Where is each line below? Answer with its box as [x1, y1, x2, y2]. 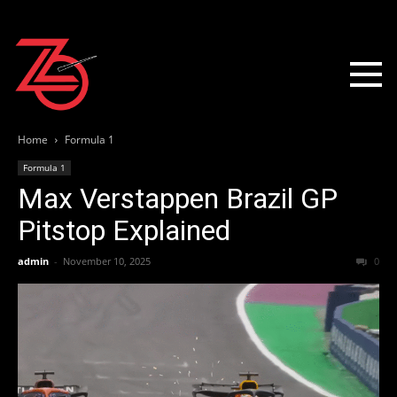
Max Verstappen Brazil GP [18, 182, 338, 216]
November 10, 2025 [63, 254, 151, 269]
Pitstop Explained [18, 214, 230, 248]
